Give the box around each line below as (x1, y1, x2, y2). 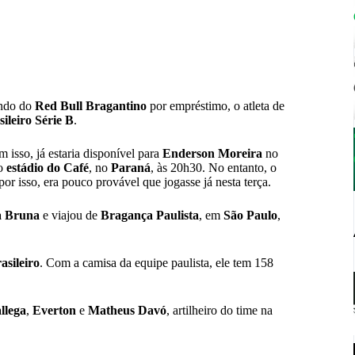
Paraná (111, 161, 151, 175)
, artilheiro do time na (166, 303, 273, 318)
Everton (32, 303, 76, 318)
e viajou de (40, 208, 101, 223)
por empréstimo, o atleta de (147, 99, 284, 113)
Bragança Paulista (101, 208, 199, 223)
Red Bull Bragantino (32, 99, 147, 113)
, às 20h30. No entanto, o (151, 161, 277, 175)
